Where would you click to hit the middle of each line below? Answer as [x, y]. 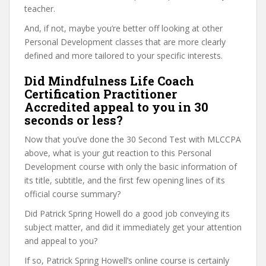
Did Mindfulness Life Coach [109, 81]
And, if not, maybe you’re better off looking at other [123, 28]
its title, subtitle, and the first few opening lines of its [125, 180]
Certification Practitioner [101, 94]
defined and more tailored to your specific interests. [123, 56]
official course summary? [72, 194]
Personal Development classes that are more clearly [125, 42]
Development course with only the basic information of [131, 167]
